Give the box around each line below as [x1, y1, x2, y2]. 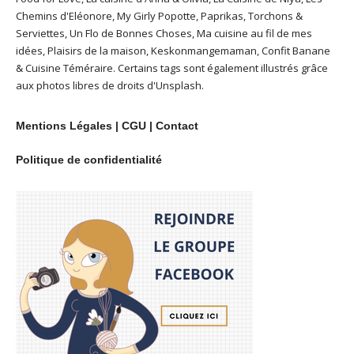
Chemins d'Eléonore [16, 9, 112, 24]
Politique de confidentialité [16, 153, 162, 167]
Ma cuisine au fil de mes [197, 26, 312, 41]
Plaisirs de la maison [47, 43, 146, 58]
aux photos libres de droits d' [16, 78, 156, 93]
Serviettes [16, 26, 65, 41]
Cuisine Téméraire [25, 61, 113, 76]
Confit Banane [262, 43, 330, 58]
